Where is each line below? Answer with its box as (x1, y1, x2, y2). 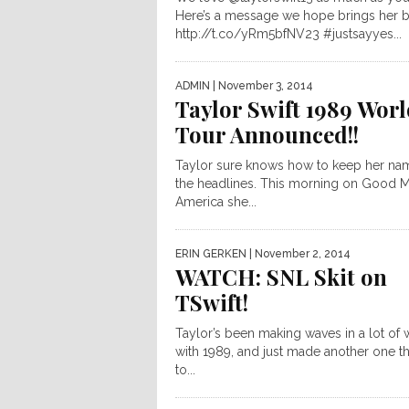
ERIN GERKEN (175, 247, 246, 260)
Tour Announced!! (175, 120, 359, 149)
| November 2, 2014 (246, 247, 351, 260)
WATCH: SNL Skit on (175, 262, 387, 291)
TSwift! (175, 288, 248, 317)
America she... (175, 194, 257, 209)
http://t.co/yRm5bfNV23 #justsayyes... (175, 26, 402, 41)
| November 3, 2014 (210, 79, 313, 92)
